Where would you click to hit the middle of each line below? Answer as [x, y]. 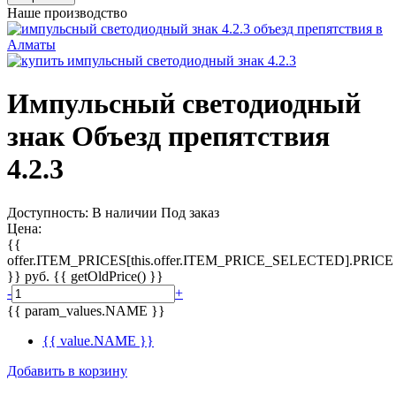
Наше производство [67, 13]
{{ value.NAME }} [98, 340]
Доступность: [49, 212]
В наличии [125, 212]
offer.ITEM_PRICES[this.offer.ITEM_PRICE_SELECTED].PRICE [200, 260]
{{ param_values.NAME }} [86, 310]
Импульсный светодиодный [184, 104]
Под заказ [190, 212]
